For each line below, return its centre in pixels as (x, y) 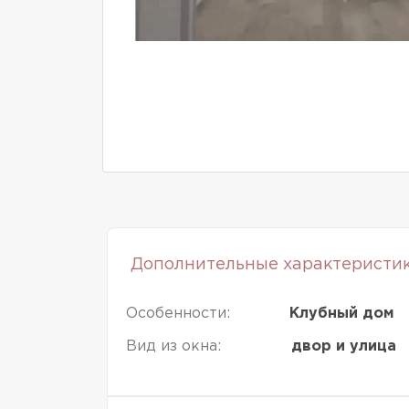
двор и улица (344, 346)
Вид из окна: (173, 346)
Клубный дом (341, 314)
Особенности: (178, 314)
